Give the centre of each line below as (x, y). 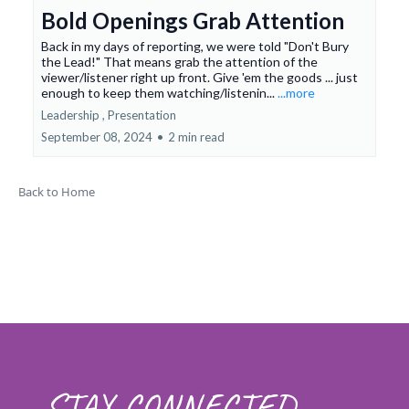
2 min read (196, 137)
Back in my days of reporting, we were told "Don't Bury (195, 47)
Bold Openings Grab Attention (193, 21)
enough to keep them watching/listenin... (159, 93)
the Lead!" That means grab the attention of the (179, 62)
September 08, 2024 (97, 137)
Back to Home (57, 192)
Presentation (142, 115)
